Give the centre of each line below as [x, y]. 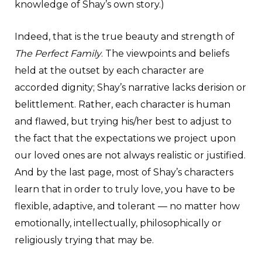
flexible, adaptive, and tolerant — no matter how [127, 206]
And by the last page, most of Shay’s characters [124, 172]
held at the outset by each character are [109, 70]
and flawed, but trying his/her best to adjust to [123, 121]
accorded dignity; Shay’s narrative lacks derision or [130, 87]
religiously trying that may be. [84, 240]
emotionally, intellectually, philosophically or [118, 223]
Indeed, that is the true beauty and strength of [125, 36]
